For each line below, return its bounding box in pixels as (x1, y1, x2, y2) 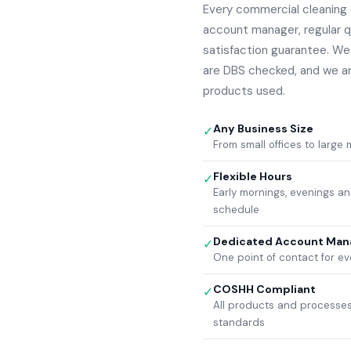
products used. (203, 83, 286, 99)
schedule (213, 203, 260, 216)
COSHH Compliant (213, 282, 317, 296)
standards (213, 316, 266, 329)
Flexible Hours (213, 169, 293, 183)
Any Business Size (213, 121, 314, 136)
